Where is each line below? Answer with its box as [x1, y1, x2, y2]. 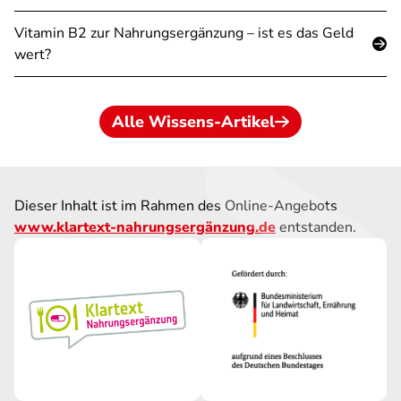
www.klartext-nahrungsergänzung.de [14, 218, 276, 237]
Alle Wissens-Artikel [112, 111, 275, 132]
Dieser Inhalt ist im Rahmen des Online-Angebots [14, 196, 337, 216]
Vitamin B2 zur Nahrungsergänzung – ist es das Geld [14, 23, 354, 43]
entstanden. [276, 218, 356, 237]
